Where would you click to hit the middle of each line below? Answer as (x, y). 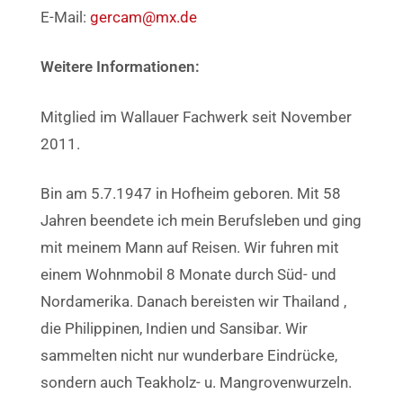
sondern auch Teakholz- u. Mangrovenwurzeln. (196, 382)
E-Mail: (65, 17)
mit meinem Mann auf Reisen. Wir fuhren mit (190, 247)
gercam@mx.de (143, 17)
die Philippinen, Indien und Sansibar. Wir (174, 328)
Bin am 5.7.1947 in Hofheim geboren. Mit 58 (191, 193)
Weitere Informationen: (120, 67)
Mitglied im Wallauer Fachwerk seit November (196, 116)
